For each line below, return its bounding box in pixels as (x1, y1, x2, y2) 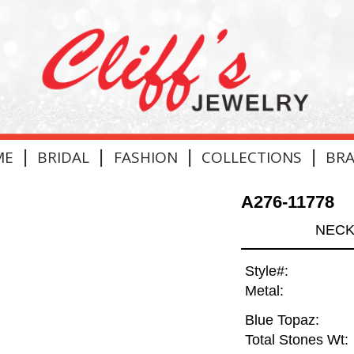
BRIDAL (37, 146, 90, 168)
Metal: (244, 283, 284, 299)
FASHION (113, 146, 178, 168)
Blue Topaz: (244, 312, 319, 329)
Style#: (244, 263, 288, 280)
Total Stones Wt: (244, 332, 348, 348)
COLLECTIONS (201, 146, 302, 168)
